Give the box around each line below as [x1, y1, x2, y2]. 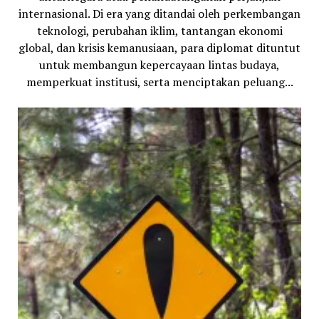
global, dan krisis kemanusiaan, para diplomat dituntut [19, 39, 300, 56]
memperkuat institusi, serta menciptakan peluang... [26, 73, 293, 90]
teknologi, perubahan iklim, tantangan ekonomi [36, 22, 283, 38]
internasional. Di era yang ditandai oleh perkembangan [19, 5, 300, 21]
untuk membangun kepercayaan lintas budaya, [39, 56, 280, 73]
